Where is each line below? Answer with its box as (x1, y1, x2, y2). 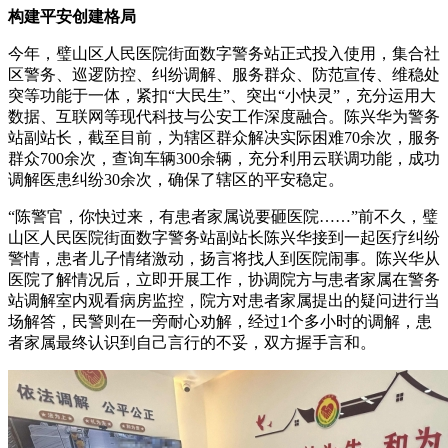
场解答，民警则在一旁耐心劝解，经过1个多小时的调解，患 (8, 312, 432, 330)
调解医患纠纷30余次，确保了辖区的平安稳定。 (8, 170, 344, 188)
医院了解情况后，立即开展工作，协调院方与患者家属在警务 (8, 270, 440, 288)
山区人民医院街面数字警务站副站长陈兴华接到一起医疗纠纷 (8, 228, 440, 246)
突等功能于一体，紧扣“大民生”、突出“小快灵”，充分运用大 (8, 86, 436, 104)
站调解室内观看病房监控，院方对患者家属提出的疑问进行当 (8, 291, 440, 309)
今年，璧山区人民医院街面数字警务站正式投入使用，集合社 (8, 44, 440, 62)
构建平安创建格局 (8, 7, 136, 25)
